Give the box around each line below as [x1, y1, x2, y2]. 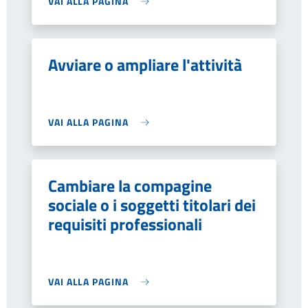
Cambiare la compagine [48, 173, 212, 198]
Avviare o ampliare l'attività [48, 52, 242, 77]
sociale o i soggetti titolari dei [48, 192, 256, 217]
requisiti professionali [48, 212, 202, 236]
